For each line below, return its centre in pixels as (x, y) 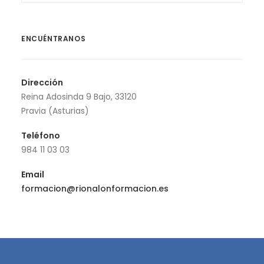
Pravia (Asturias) (55, 111)
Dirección (42, 82)
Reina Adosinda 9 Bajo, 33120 (79, 97)
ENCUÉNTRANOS (54, 39)
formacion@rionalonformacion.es (95, 189)
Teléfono (41, 136)
